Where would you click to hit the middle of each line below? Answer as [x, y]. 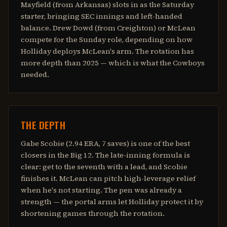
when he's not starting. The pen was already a [101, 190]
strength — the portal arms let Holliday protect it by [112, 202]
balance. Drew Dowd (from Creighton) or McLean [108, 28]
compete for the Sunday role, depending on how [107, 40]
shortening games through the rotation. [93, 213]
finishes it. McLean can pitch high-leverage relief [108, 178]
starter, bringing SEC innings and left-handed [102, 16]
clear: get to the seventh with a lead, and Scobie [104, 167]
